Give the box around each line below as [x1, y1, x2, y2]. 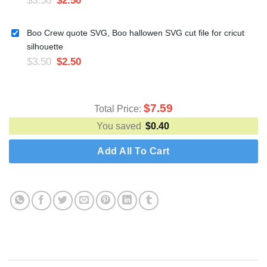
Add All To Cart [97, 145, 170, 156]
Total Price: [94, 103, 144, 114]
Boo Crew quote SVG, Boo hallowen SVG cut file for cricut [27, 28, 244, 38]
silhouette [27, 42, 63, 52]
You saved [96, 120, 144, 131]
